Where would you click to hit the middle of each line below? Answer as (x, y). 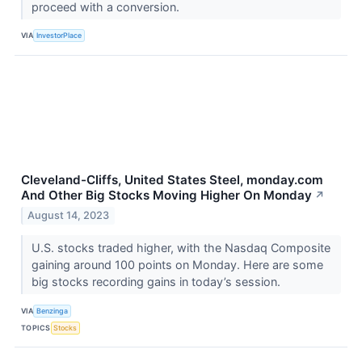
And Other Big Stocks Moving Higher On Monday (166, 195)
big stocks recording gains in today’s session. (157, 282)
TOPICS (36, 327)
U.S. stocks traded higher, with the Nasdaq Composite (181, 248)
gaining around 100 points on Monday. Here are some (177, 265)
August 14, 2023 (69, 216)
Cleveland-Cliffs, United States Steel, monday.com (172, 179)
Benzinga (53, 310)
